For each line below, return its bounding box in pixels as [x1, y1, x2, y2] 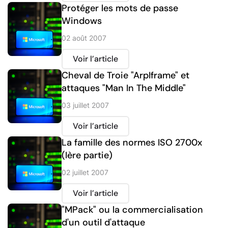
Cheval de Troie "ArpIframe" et [62, 69, 189, 82]
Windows [62, 15, 102, 27]
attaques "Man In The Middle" [62, 82, 186, 95]
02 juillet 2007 [62, 168, 108, 177]
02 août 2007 [62, 34, 106, 43]
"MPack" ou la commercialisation [62, 204, 203, 216]
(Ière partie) [62, 149, 112, 162]
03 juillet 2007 [62, 101, 109, 110]
